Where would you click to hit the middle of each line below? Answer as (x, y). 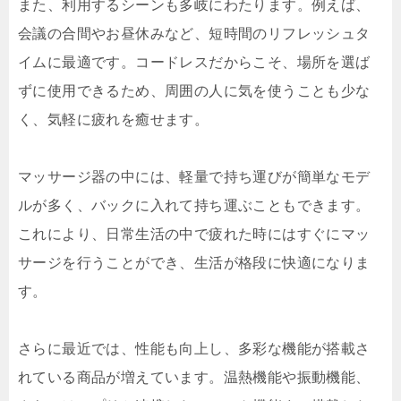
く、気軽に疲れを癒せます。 (114, 120)
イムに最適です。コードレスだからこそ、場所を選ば (194, 63)
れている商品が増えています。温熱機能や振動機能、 (194, 378)
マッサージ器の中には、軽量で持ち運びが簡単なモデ (194, 177)
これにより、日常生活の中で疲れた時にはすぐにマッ (194, 235)
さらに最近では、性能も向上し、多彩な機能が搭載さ (194, 349)
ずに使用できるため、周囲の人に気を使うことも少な (194, 91)
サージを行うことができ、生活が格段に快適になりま (194, 263)
